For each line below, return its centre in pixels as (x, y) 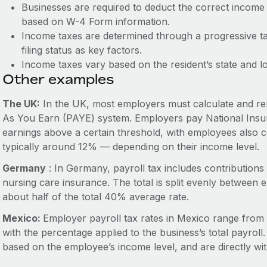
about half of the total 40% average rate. (95, 197)
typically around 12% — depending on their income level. (131, 147)
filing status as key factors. (81, 50)
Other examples (58, 79)
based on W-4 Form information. (95, 21)
